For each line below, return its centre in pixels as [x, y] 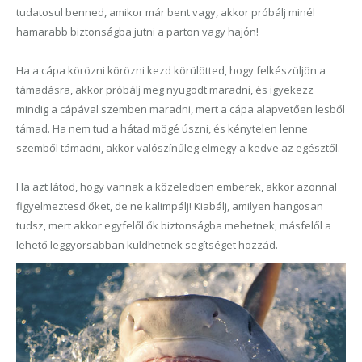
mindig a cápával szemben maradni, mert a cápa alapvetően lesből [181, 109]
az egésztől [309, 147]
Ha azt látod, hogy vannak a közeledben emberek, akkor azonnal [177, 186]
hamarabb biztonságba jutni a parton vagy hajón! [137, 31]
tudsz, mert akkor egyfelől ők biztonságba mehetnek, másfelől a [174, 225]
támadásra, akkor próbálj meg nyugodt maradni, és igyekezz [165, 89]
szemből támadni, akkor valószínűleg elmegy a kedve [149, 147]
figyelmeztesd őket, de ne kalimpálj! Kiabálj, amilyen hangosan [170, 206]
